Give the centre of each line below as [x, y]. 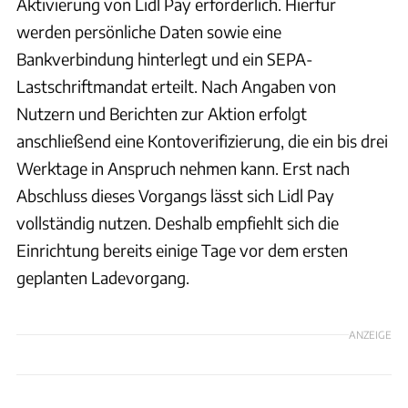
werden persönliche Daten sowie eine [149, 31]
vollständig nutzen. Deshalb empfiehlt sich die [178, 222]
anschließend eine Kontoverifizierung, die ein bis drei [202, 140]
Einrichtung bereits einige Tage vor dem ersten [182, 250]
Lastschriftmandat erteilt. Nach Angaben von [176, 86]
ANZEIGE [370, 335]
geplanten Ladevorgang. [103, 277]
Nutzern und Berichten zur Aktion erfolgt [162, 113]
